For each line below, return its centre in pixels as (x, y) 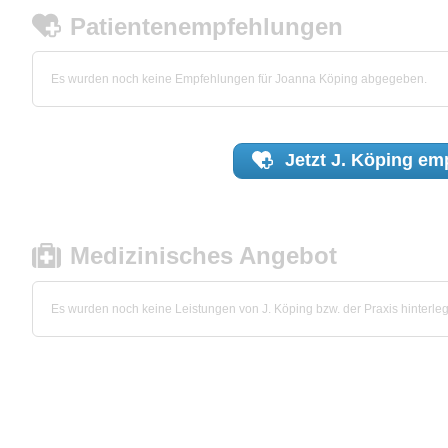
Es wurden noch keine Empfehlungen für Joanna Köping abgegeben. (239, 79)
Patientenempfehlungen (207, 26)
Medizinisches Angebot (204, 256)
